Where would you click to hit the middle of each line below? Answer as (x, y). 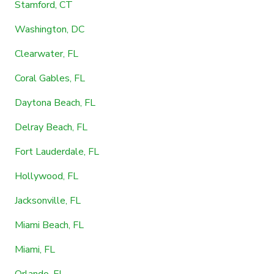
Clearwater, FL (46, 54)
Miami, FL (35, 249)
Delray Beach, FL (51, 127)
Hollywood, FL (46, 176)
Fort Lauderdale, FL (57, 151)
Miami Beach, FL (49, 225)
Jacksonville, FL (48, 200)
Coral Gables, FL (50, 78)
